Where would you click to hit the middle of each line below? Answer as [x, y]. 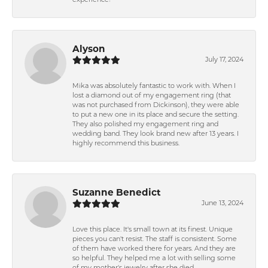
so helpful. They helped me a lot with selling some [154, 258]
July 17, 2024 [224, 60]
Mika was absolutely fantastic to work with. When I [154, 86]
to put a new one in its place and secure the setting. [156, 115]
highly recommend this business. [126, 144]
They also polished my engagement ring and [145, 124]
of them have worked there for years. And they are [154, 249]
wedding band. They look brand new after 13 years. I [156, 134]
